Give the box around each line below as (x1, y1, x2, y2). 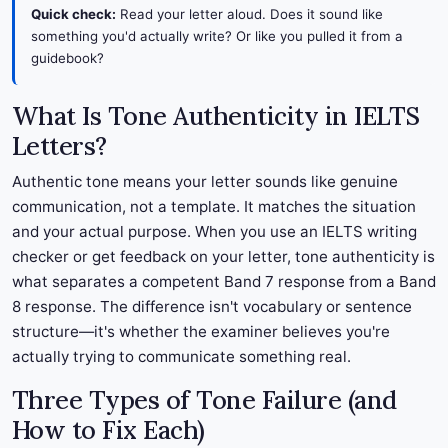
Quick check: (31, 6, 116, 23)
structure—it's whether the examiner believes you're (12, 322, 390, 342)
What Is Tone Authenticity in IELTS (12, 100, 420, 133)
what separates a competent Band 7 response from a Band (12, 272, 436, 292)
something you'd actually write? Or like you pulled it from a (31, 28, 403, 45)
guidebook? (31, 50, 104, 67)
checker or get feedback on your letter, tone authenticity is (12, 247, 435, 267)
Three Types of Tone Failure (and (12, 384, 397, 417)
